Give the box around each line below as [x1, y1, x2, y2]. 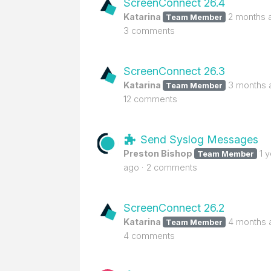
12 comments [123, 94, 177, 104]
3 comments [123, 25, 175, 36]
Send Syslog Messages [137, 133, 258, 146]
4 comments [123, 230, 175, 241]
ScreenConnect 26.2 [123, 201, 224, 214]
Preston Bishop [123, 148, 192, 158]
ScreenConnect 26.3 [123, 65, 225, 77]
